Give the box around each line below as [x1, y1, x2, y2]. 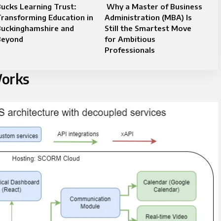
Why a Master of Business [104, 2, 202, 11]
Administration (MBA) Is [104, 13, 192, 22]
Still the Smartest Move [104, 24, 191, 33]
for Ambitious [104, 35, 155, 43]
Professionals [104, 45, 155, 54]
